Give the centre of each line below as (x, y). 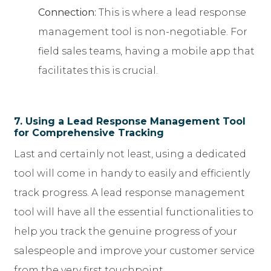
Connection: (67, 13)
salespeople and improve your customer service (134, 251)
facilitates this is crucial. (98, 71)
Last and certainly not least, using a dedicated (130, 154)
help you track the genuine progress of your (126, 232)
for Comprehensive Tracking (89, 133)
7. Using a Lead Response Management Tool (130, 122)
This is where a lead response (171, 13)
